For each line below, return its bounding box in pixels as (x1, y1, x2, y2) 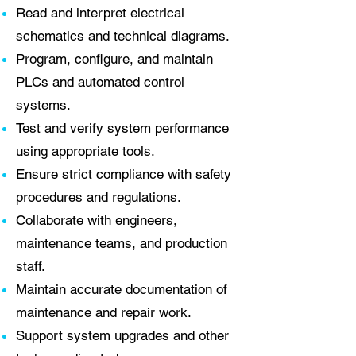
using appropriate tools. (16, 143, 155, 159)
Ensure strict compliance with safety (16, 166, 231, 182)
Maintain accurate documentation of (16, 281, 227, 297)
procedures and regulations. (16, 189, 181, 205)
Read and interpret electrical (16, 5, 184, 21)
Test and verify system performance (16, 120, 229, 136)
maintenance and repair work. (16, 304, 192, 320)
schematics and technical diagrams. (16, 28, 230, 44)
